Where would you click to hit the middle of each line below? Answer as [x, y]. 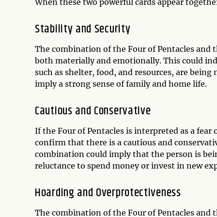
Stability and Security [83, 29]
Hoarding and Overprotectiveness [108, 193]
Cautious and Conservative [93, 111]
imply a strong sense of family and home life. [121, 84]
